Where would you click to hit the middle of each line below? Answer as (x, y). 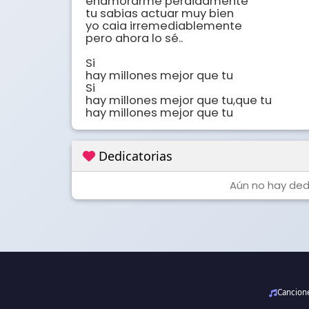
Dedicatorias (134, 156)
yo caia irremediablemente (164, 26)
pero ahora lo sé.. (134, 39)
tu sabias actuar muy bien (160, 14)
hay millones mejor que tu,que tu (179, 101)
